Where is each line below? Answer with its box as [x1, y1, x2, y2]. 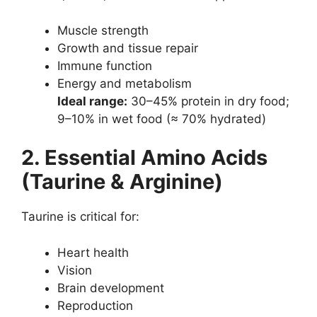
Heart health [57, 245, 129, 260]
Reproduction [57, 298, 133, 313]
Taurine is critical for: [21, 209, 139, 224]
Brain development [57, 280, 164, 295]
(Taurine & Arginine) [21, 169, 223, 195]
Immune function [57, 58, 152, 73]
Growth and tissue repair [57, 40, 198, 55]
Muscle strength [57, 23, 149, 38]
